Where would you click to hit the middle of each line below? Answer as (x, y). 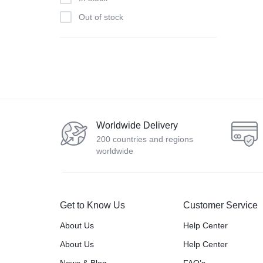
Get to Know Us (92, 205)
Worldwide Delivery (137, 125)
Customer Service (220, 205)
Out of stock (101, 17)
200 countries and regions (145, 139)
